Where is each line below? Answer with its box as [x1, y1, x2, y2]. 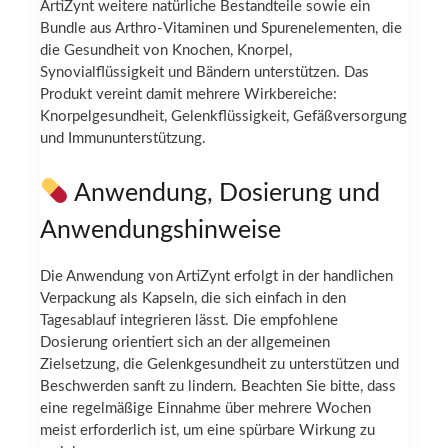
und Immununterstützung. [40, 131, 206, 147]
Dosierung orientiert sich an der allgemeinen [40, 335, 330, 351]
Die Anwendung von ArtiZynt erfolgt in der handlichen [40, 269, 393, 285]
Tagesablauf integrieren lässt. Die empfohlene [40, 313, 338, 329]
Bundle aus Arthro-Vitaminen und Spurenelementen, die [40, 21, 402, 37]
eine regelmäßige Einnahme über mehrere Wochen [40, 401, 371, 417]
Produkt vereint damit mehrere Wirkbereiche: [40, 87, 337, 103]
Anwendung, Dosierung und [68, 180, 380, 206]
